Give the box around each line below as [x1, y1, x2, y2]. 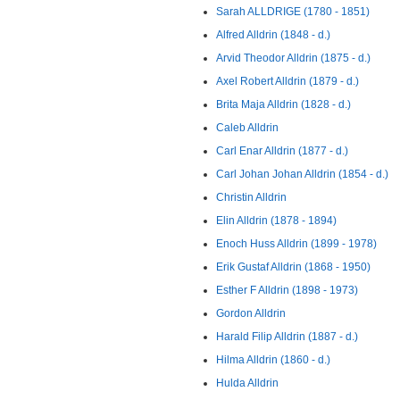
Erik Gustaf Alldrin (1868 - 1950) [216, 261, 371, 273]
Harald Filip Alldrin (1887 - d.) [216, 330, 358, 343]
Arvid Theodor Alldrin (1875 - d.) [216, 52, 371, 64]
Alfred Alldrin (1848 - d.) [216, 29, 330, 41]
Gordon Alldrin [216, 307, 286, 320]
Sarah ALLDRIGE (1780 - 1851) [216, 5, 370, 18]
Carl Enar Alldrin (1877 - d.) [216, 145, 348, 157]
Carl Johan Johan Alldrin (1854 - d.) [216, 168, 388, 180]
